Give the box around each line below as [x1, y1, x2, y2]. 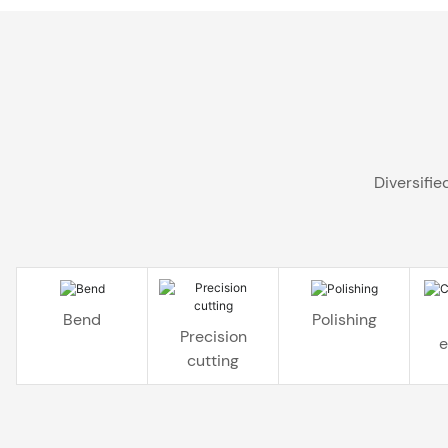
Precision [179, 325, 247, 347]
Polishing [311, 308, 377, 330]
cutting [187, 349, 240, 371]
